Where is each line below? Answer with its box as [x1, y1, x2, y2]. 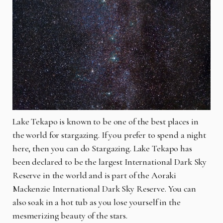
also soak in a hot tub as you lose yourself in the [12, 197, 181, 208]
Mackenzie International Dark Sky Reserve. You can [12, 183, 196, 195]
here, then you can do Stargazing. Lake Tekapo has [12, 143, 192, 154]
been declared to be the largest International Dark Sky [12, 156, 207, 168]
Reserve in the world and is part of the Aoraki [12, 170, 177, 181]
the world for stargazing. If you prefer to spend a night [12, 129, 206, 141]
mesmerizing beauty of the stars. [12, 210, 129, 222]
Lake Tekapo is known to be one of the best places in [12, 116, 199, 127]
